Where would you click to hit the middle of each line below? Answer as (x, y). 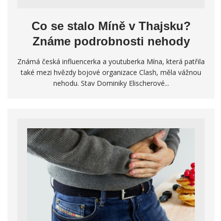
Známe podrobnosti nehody (111, 41)
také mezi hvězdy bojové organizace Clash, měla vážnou (111, 73)
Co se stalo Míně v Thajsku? (111, 26)
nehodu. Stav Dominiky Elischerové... (111, 83)
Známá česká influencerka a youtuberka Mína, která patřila (111, 62)
